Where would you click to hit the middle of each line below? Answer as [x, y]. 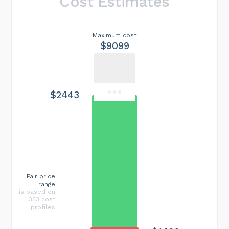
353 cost [42, 199]
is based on [37, 191]
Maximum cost [114, 35]
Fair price [41, 176]
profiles [43, 207]
